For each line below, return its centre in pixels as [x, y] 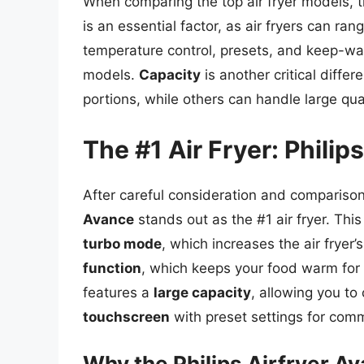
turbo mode [122, 243]
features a [118, 292]
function [112, 268]
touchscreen [126, 316]
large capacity [202, 292]
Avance [108, 219]
